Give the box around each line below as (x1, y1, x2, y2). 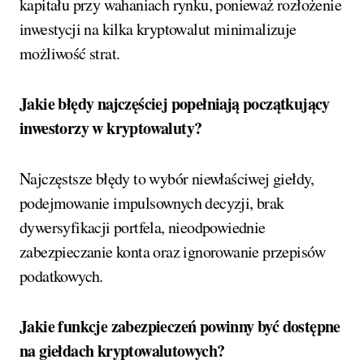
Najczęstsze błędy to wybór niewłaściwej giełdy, (19, 167, 314, 189)
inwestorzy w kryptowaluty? (19, 115, 202, 140)
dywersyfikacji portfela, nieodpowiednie (19, 215, 266, 238)
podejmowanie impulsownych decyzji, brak (19, 191, 284, 214)
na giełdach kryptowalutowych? (19, 338, 225, 362)
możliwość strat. (19, 41, 120, 64)
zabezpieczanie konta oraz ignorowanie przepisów (19, 240, 326, 262)
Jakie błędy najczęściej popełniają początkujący (19, 91, 330, 115)
